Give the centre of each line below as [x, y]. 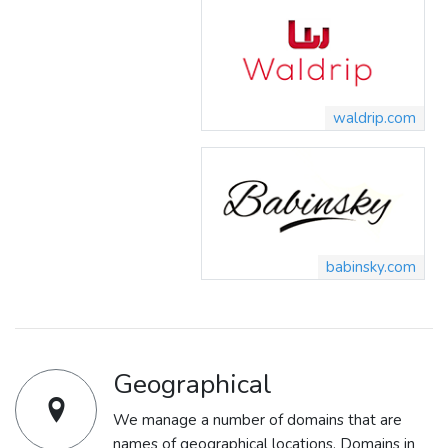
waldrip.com [374, 118]
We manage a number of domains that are [257, 419]
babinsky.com [371, 266]
